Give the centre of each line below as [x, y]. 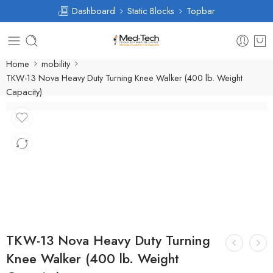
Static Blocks [151, 11]
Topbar [201, 11]
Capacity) [24, 91]
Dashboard [92, 11]
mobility [56, 63]
